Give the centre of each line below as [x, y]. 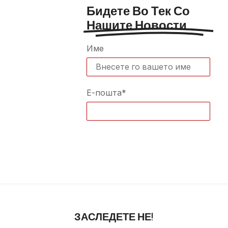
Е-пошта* [107, 93]
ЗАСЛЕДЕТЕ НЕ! [114, 217]
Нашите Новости [137, 25]
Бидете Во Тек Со [138, 11]
